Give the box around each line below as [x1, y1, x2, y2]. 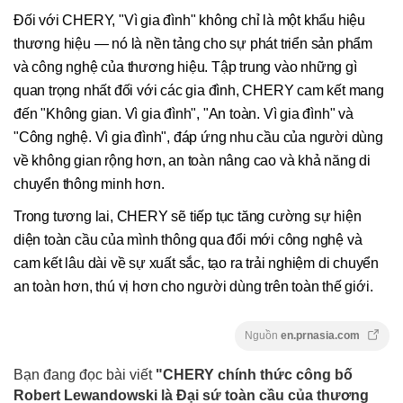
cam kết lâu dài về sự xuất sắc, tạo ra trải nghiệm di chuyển [13, 255, 379, 271]
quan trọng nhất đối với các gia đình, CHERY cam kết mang [13, 82, 384, 98]
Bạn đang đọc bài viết [13, 366, 156, 382]
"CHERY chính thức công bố [156, 366, 353, 382]
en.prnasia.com [281, 328, 363, 342]
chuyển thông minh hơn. [13, 175, 165, 192]
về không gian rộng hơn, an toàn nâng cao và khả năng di [13, 152, 371, 168]
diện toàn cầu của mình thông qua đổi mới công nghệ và [13, 231, 363, 247]
